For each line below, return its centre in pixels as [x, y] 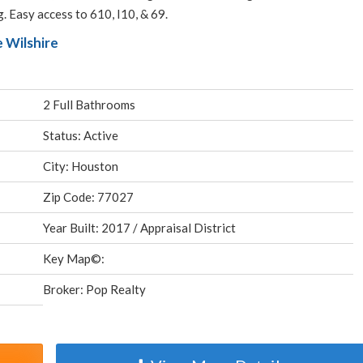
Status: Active [81, 135]
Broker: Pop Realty [95, 289]
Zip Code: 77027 [89, 197]
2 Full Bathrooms [90, 105]
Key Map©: [74, 258]
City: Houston [81, 166]
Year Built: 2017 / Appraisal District [140, 228]
